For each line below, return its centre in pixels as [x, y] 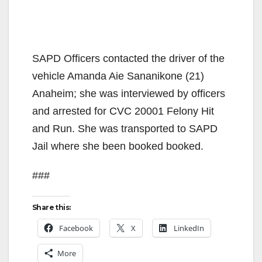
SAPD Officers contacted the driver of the [128, 58]
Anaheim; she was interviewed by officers [129, 93]
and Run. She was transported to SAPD [125, 128]
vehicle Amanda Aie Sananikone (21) [118, 76]
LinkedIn [189, 228]
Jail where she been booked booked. [118, 146]
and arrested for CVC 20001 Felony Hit [123, 111]
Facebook [76, 228]
